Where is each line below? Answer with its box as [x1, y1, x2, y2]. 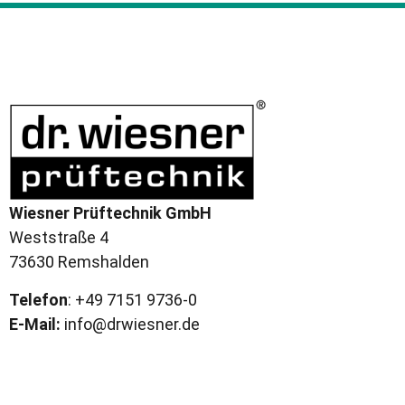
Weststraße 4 [9, 228, 108, 248]
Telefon [9, 289, 68, 309]
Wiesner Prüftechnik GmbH [9, 203, 212, 223]
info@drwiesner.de [61, 314, 200, 334]
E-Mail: [9, 314, 61, 334]
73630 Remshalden [9, 252, 153, 272]
